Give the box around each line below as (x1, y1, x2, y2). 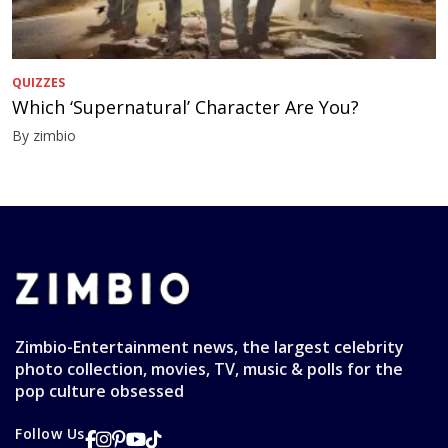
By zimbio (12, 126, 76, 146)
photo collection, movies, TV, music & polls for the (15, 358, 403, 381)
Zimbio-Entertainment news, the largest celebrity (15, 336, 404, 359)
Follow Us (15, 424, 86, 444)
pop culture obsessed (15, 380, 184, 403)
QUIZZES (12, 74, 65, 92)
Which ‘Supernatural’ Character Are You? (12, 95, 359, 120)
